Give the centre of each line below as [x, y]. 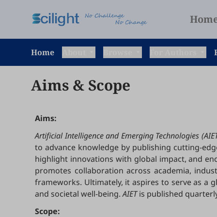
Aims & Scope [81, 85]
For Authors [174, 52]
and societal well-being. [79, 194]
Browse [119, 52]
